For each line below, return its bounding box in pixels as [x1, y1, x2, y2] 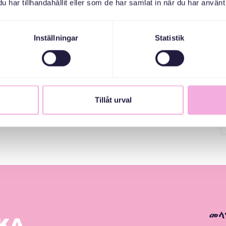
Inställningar [33, 33, 79, 42]
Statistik [155, 33, 184, 42]
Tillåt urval [94, 95, 132, 104]
